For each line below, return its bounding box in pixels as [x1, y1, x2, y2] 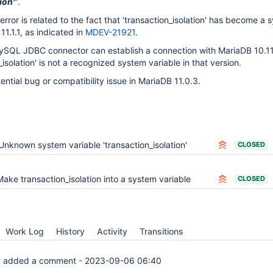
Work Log [5, 226, 44, 236]
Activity [97, 226, 127, 236]
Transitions [140, 226, 183, 236]
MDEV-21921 [85, 27, 135, 37]
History [56, 226, 85, 236]
